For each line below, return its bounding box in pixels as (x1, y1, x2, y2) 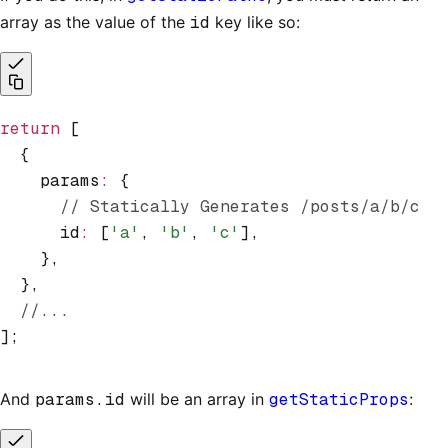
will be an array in (125, 388, 269, 409)
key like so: (210, 11, 300, 32)
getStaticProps (269, 388, 409, 410)
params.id (35, 388, 125, 410)
